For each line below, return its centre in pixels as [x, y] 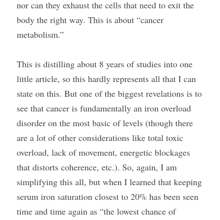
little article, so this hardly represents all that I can [106, 79]
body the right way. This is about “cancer [90, 20]
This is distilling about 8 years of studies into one [105, 64]
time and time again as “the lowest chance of [96, 211]
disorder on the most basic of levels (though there [105, 123]
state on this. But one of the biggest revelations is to [109, 93]
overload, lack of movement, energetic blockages [103, 152]
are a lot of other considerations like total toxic [100, 137]
